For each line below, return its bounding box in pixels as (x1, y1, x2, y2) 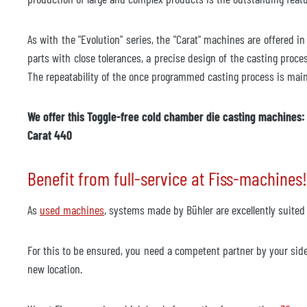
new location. (27, 261, 82, 276)
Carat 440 (27, 127, 72, 143)
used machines (40, 202, 104, 217)
